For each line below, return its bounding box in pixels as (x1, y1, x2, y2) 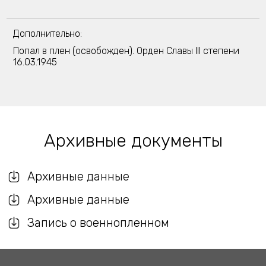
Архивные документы (43, 130, 223, 151)
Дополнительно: (12, 28, 82, 39)
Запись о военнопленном (27, 216, 170, 230)
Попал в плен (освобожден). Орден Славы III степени (12, 45, 239, 56)
